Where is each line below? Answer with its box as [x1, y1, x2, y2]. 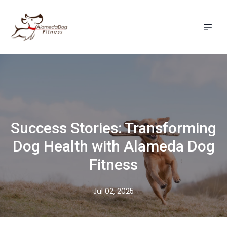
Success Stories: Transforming [11, 119, 216, 137]
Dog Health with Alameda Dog [12, 137, 215, 155]
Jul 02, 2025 [93, 186, 134, 196]
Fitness [89, 156, 138, 173]
